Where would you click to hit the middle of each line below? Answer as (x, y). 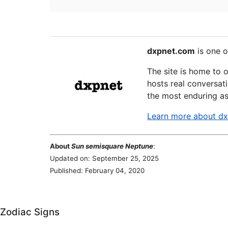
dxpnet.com (171, 51)
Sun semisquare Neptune (112, 146)
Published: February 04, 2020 (97, 170)
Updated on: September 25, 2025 (104, 158)
